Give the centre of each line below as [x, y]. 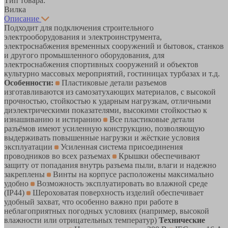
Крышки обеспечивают [158, 156]
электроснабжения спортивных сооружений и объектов [101, 64]
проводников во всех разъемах [58, 156]
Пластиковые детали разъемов [113, 82]
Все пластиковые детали [151, 119]
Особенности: [29, 82]
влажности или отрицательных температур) [81, 220]
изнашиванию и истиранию [54, 119]
